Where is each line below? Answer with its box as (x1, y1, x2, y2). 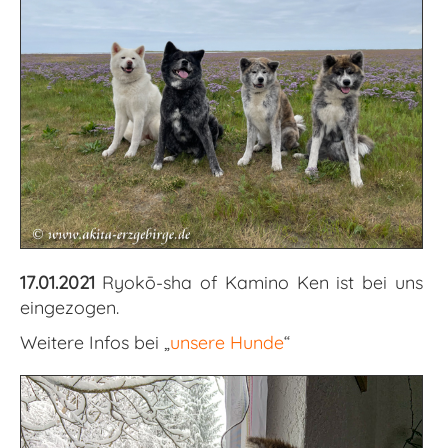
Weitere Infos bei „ (20, 331, 170, 355)
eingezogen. (20, 296, 119, 320)
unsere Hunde (170, 331, 284, 355)
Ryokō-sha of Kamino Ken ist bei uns (102, 271, 423, 295)
